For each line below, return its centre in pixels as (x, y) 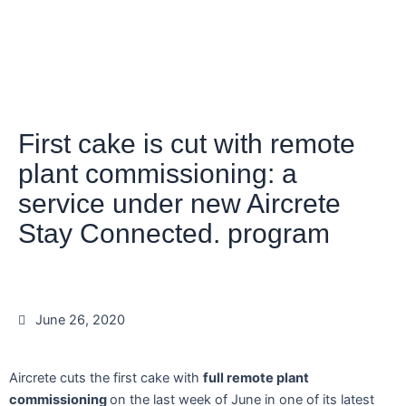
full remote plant (256, 377)
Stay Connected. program (174, 233)
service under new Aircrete (179, 203)
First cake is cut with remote (187, 143)
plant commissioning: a (158, 173)
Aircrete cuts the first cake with (106, 377)
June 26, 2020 (80, 319)
